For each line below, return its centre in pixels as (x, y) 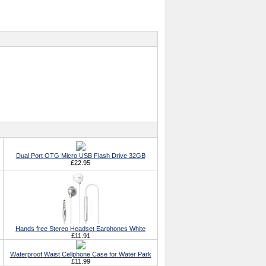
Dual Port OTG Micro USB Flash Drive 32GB (80, 156)
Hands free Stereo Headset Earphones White (80, 229)
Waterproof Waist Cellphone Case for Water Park (80, 254)
